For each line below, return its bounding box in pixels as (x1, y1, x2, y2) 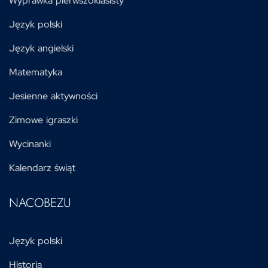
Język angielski (9, 42, 74, 55)
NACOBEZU (9, 194, 71, 212)
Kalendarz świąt (9, 162, 75, 175)
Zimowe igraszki (9, 114, 78, 127)
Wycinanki (9, 138, 51, 151)
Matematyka (9, 66, 62, 79)
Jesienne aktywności (9, 90, 98, 103)
